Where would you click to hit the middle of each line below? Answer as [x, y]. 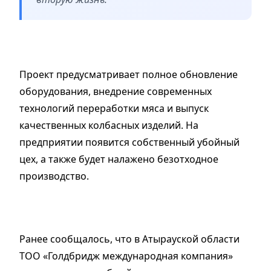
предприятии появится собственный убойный [129, 142]
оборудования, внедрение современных [116, 91]
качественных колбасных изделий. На [109, 125]
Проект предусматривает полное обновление [129, 74]
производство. [54, 176]
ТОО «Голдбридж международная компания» [126, 256]
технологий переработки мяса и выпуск [114, 108]
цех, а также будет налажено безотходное [119, 159]
